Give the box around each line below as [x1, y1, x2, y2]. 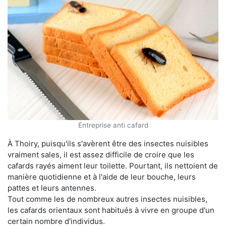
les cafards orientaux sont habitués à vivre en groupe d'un [8, 205, 214, 215]
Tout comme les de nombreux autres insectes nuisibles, [8, 194, 207, 204]
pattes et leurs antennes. [8, 183, 96, 193]
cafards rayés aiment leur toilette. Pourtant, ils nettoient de [8, 161, 218, 171]
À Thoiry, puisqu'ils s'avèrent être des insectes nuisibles [8, 139, 208, 149]
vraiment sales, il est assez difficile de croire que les [8, 150, 194, 160]
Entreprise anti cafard [78, 121, 148, 130]
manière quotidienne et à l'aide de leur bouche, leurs [8, 172, 196, 182]
